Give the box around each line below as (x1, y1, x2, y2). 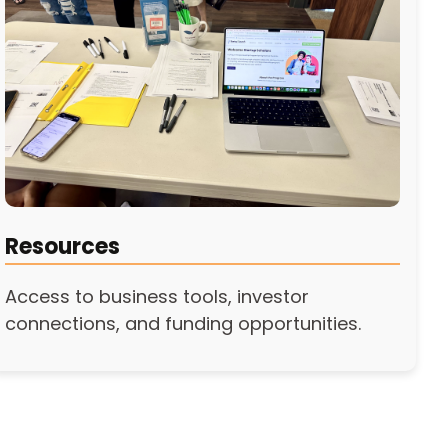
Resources (5, 231, 121, 263)
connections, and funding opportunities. (5, 311, 362, 337)
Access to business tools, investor (5, 284, 310, 310)
